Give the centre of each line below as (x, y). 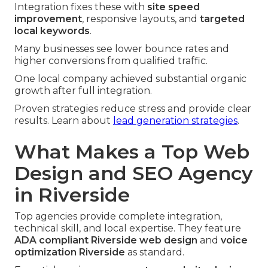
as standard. (155, 252)
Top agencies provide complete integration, (118, 217)
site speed (173, 7)
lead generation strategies (175, 121)
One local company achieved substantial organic (130, 79)
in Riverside (72, 195)
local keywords (52, 31)
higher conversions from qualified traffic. (111, 61)
